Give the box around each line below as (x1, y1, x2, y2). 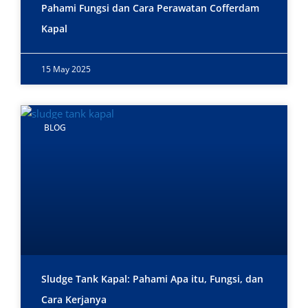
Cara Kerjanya (41, 293, 107, 307)
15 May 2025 (41, 63, 91, 76)
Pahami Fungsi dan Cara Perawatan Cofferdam (41, 1, 259, 15)
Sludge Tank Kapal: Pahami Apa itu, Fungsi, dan (41, 272, 263, 286)
